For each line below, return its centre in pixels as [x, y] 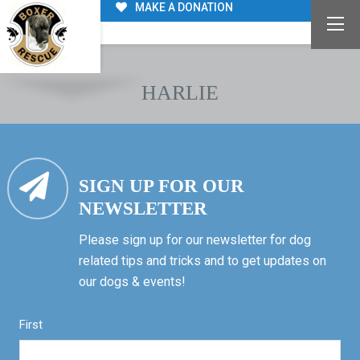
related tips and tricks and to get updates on [202, 261]
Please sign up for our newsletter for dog [194, 240]
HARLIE [180, 93]
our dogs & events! [132, 282]
